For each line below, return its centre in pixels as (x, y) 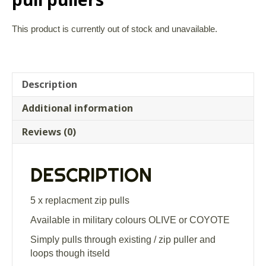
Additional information (77, 108)
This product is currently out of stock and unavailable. (115, 29)
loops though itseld (70, 254)
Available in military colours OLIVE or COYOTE (130, 220)
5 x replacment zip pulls (80, 201)
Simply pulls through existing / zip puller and (123, 240)
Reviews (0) (49, 132)
